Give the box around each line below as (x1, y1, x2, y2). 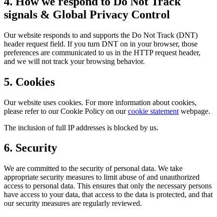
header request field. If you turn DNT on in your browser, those (4, 39, 198, 48)
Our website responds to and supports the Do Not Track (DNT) (4, 31, 198, 39)
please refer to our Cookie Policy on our (4, 107, 128, 115)
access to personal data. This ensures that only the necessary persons (4, 182, 212, 190)
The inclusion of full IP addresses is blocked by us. (4, 123, 158, 132)
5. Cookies (4, 75, 55, 88)
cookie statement (128, 107, 179, 115)
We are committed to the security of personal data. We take (4, 164, 183, 173)
